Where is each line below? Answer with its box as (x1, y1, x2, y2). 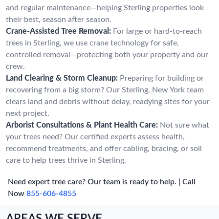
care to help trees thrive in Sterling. (6, 156, 126, 164)
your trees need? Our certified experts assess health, (6, 132, 185, 141)
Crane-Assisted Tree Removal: (6, 27, 111, 35)
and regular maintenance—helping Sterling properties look (6, 3, 204, 12)
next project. (6, 109, 49, 117)
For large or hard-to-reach (113, 27, 202, 35)
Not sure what (160, 121, 209, 129)
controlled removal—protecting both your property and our (6, 50, 208, 59)
